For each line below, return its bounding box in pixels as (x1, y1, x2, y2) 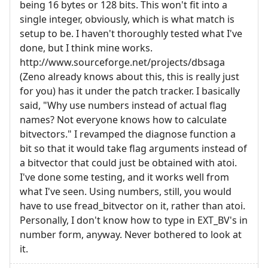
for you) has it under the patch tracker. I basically (20, 84, 240, 98)
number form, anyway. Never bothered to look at (20, 227, 242, 241)
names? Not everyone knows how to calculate (20, 112, 227, 126)
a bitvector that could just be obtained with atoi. (20, 156, 237, 169)
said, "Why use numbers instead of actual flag (20, 98, 227, 112)
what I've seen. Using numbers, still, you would (20, 184, 232, 198)
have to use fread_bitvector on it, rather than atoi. (20, 199, 245, 212)
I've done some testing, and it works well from (20, 170, 229, 184)
